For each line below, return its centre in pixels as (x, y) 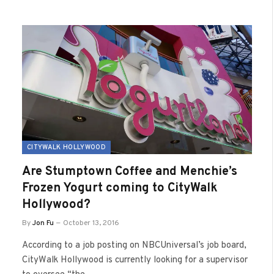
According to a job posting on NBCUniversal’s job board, (134, 246)
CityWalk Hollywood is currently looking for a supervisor (135, 260)
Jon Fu (43, 223)
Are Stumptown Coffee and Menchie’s (130, 172)
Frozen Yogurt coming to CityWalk (120, 188)
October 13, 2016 (91, 223)
